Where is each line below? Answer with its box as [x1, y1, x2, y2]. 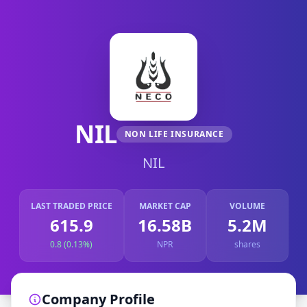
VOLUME [229, 200, 265, 212]
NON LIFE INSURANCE [124, 128, 224, 140]
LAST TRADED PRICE [30, 200, 112, 212]
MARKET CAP [138, 200, 191, 212]
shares [234, 238, 260, 250]
